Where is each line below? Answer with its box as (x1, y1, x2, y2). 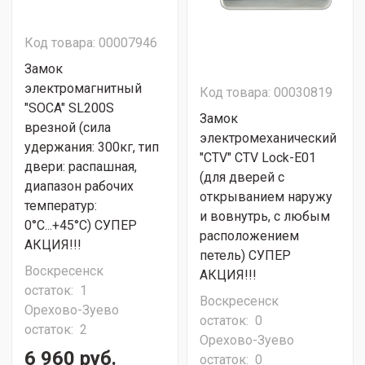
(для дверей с (200, 169, 284, 185)
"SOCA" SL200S (24, 100, 114, 116)
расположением (200, 228, 299, 244)
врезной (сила (24, 120, 111, 135)
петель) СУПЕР (200, 248, 291, 263)
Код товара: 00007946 (24, 35, 157, 51)
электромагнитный (24, 81, 142, 96)
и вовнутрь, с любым (200, 209, 330, 224)
